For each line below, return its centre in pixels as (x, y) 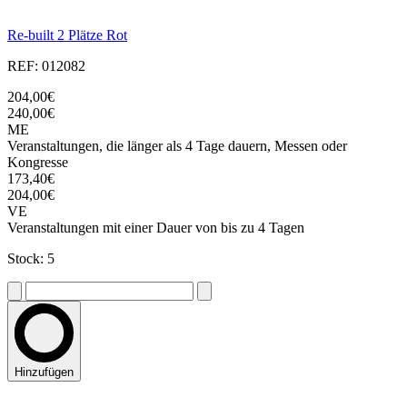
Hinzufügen (44, 372)
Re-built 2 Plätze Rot (67, 35)
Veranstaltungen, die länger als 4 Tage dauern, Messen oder (177, 146)
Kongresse (38, 163)
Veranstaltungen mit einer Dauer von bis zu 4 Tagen (156, 228)
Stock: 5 (31, 259)
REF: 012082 (46, 66)
